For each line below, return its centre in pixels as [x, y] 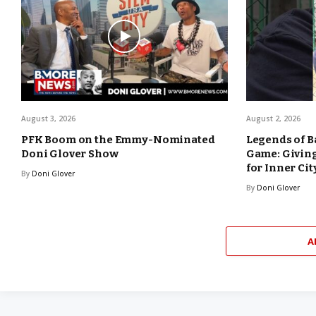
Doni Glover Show [70, 153]
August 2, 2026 [273, 118]
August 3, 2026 [48, 118]
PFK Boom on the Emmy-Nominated [118, 139]
